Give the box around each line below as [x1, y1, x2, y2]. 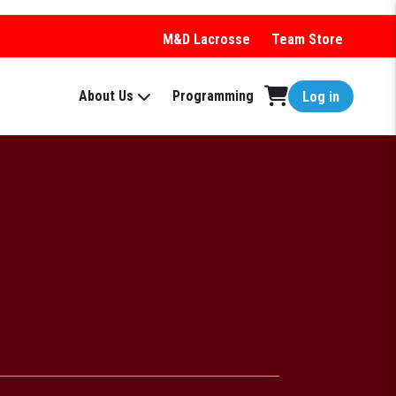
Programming [172, 88, 254, 104]
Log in [302, 88, 339, 105]
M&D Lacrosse [163, 31, 250, 48]
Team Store [271, 31, 343, 48]
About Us [79, 88, 133, 104]
